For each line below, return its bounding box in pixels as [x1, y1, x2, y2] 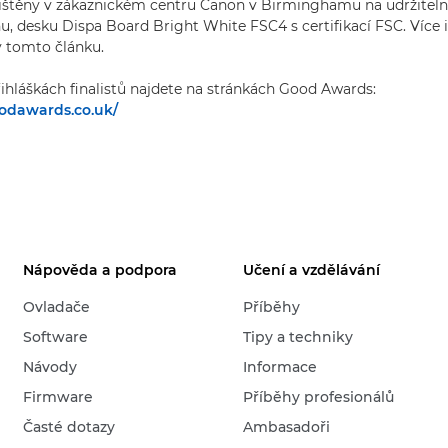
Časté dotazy [23, 418, 116, 436]
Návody [23, 358, 78, 376]
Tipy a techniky [243, 328, 354, 346]
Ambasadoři [243, 418, 331, 436]
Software [23, 328, 89, 346]
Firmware [23, 388, 94, 406]
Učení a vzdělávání [243, 261, 381, 279]
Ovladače [23, 298, 91, 316]
